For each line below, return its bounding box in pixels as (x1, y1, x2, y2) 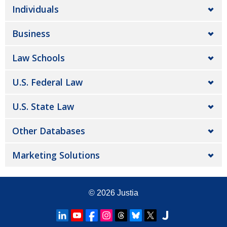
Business (12, 27, 50, 40)
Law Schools (12, 52, 65, 64)
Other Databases (12, 125, 85, 137)
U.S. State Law (12, 100, 74, 113)
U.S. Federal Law (12, 76, 83, 89)
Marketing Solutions (12, 149, 100, 162)
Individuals (12, 3, 59, 16)
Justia (117, 188, 138, 198)
